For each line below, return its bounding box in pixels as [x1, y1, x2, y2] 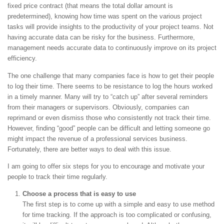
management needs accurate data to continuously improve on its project [7, 44, 216, 52]
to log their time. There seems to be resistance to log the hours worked [7, 82, 212, 90]
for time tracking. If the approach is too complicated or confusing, [22, 210, 211, 218]
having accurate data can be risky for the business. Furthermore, [7, 33, 195, 41]
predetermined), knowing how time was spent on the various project [7, 12, 202, 20]
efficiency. [7, 54, 37, 62]
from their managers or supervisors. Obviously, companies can [7, 103, 189, 111]
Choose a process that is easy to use [22, 189, 136, 197]
